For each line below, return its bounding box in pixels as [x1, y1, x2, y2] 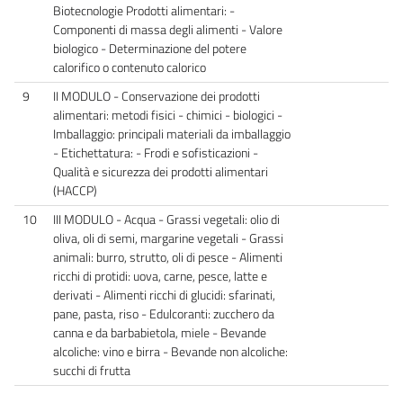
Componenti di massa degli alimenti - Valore [53, 19, 282, 40]
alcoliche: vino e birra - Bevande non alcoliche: [53, 341, 288, 362]
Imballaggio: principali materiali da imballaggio [53, 123, 291, 144]
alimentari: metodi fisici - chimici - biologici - [53, 104, 282, 125]
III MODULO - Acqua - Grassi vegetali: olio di [53, 209, 280, 229]
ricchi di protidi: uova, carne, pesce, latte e [53, 265, 267, 286]
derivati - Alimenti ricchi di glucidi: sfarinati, [53, 284, 275, 305]
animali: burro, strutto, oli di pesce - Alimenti [53, 246, 282, 267]
